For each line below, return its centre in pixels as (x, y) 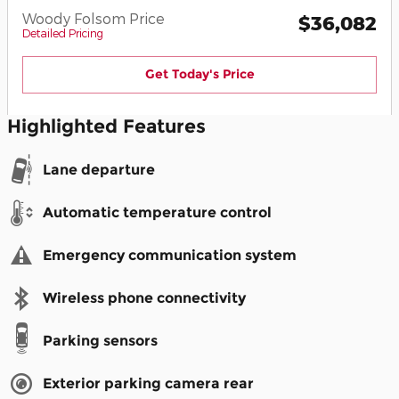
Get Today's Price (199, 74)
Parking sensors (100, 340)
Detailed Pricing (63, 33)
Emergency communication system (170, 255)
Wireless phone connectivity (144, 297)
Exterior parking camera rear (148, 383)
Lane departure (99, 169)
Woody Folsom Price (94, 18)
